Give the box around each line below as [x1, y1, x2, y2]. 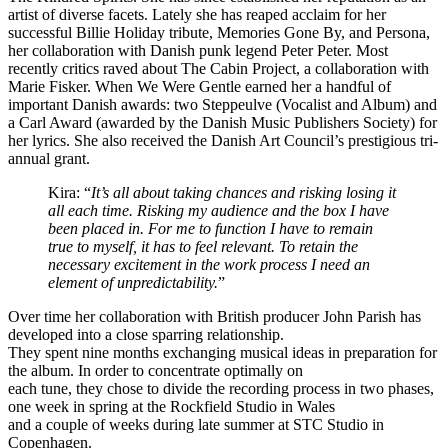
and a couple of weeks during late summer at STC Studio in [8, 416, 384, 434]
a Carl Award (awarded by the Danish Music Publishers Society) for [8, 114, 437, 132]
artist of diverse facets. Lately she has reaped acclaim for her [8, 6, 386, 24]
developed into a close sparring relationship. [8, 326, 284, 344]
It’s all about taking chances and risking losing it [91, 184, 396, 202]
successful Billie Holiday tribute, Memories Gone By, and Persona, [8, 24, 430, 42]
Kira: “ [48, 184, 91, 202]
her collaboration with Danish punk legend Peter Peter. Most [8, 42, 388, 60]
